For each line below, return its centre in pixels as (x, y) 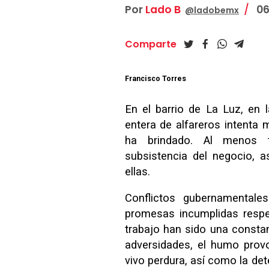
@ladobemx (212, 11)
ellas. (137, 171)
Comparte (150, 44)
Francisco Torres (155, 79)
